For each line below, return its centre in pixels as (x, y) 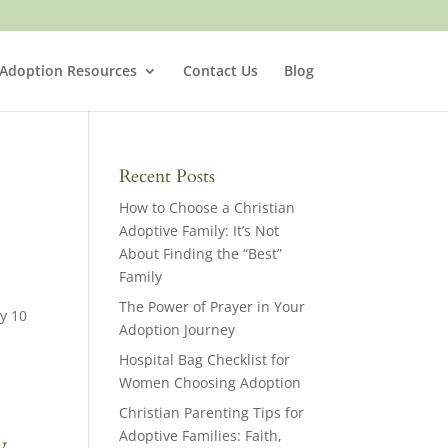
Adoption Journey (177, 329)
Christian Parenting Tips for (212, 412)
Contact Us (220, 70)
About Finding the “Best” (201, 253)
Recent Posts (167, 176)
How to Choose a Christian (207, 207)
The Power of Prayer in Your (212, 306)
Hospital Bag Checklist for (205, 359)
